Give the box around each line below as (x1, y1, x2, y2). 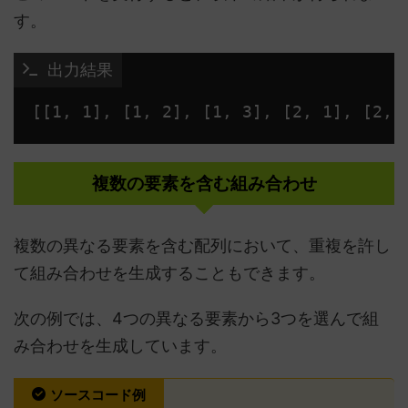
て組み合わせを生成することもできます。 (14, 263, 325, 282)
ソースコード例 (50, 386, 146, 403)
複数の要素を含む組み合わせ (91, 173, 317, 194)
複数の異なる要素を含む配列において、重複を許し (14, 236, 391, 255)
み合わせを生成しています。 (14, 336, 227, 355)
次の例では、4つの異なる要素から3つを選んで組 (14, 309, 379, 328)
